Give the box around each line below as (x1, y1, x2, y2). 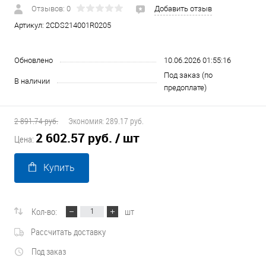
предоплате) (164, 83, 207, 92)
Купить (43, 162, 75, 173)
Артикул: (14, 21, 46, 30)
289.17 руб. (106, 115, 144, 126)
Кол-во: (31, 205, 57, 217)
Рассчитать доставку (31, 225, 106, 237)
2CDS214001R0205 (46, 21, 111, 30)
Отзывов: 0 (31, 4, 71, 13)
